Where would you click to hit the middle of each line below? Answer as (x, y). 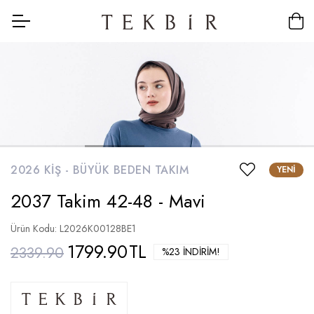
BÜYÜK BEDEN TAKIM (130, 170)
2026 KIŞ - (42, 170)
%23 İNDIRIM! (191, 252)
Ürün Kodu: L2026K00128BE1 (73, 228)
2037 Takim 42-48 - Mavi (108, 201)
